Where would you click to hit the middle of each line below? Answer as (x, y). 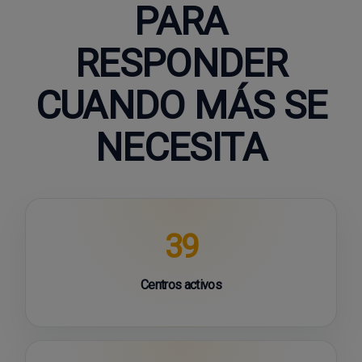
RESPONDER (181, 63)
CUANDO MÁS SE (181, 105)
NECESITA (181, 147)
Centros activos (181, 284)
